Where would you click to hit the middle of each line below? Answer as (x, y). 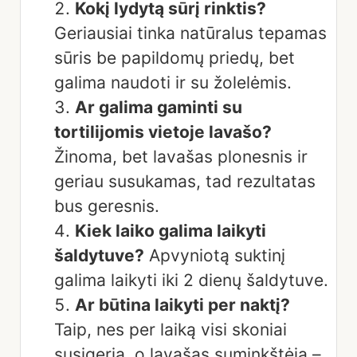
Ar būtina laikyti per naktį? (182, 304)
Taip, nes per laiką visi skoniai (171, 329)
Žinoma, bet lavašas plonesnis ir (181, 156)
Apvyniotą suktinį (215, 255)
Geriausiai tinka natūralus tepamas (190, 33)
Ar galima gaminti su (159, 107)
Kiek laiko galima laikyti (171, 230)
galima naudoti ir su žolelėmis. (173, 82)
